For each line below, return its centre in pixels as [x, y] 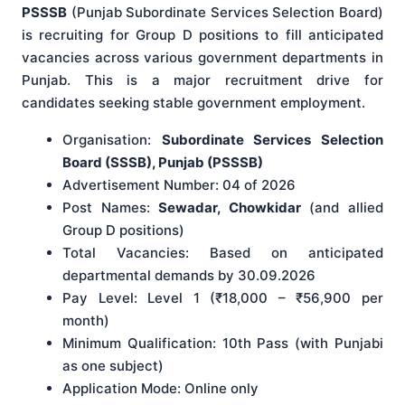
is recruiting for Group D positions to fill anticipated [202, 34]
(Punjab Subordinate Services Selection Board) [225, 12]
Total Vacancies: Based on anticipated [223, 252]
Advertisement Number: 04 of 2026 [179, 184]
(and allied [342, 207]
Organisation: [112, 139]
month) [86, 320]
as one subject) [113, 365]
